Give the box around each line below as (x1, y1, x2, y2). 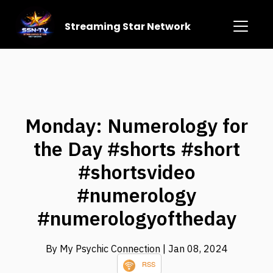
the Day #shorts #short (33, 136, 240, 162)
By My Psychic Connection (45, 243, 163, 255)
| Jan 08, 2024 (162, 243, 228, 255)
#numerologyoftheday (37, 205, 236, 232)
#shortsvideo (77, 159, 196, 185)
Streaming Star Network (65, 19, 191, 34)
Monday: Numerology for (25, 113, 248, 139)
